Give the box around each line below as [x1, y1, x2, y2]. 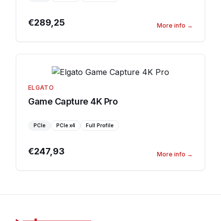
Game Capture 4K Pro [28, 96, 118, 107]
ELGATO [28, 84, 54, 91]
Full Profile [86, 122, 113, 128]
